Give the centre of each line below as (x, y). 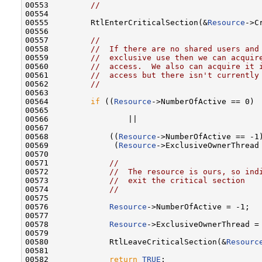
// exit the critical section (177, 180)
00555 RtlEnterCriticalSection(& (116, 22)
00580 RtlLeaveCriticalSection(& (126, 242)
